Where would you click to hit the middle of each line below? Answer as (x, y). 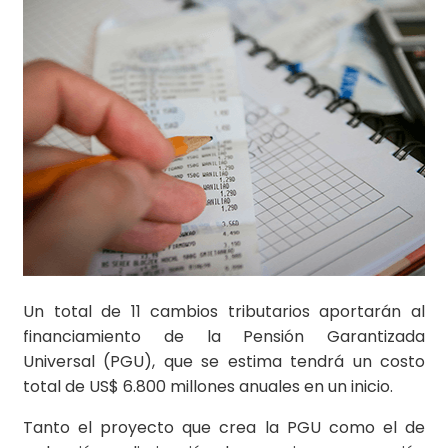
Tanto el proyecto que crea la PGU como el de (224, 428)
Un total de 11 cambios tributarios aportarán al (224, 312)
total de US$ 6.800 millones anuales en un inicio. (208, 387)
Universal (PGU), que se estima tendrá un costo (224, 362)
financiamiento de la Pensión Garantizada (224, 337)
